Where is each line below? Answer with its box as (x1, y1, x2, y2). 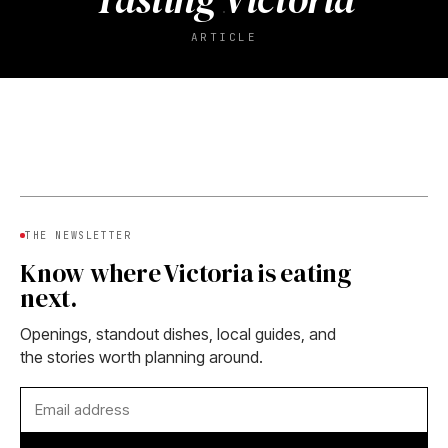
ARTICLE (191, 30, 257, 44)
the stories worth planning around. (20, 347, 263, 368)
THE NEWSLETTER (25, 229, 132, 243)
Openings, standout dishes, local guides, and (20, 324, 336, 345)
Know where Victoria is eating (20, 256, 351, 291)
